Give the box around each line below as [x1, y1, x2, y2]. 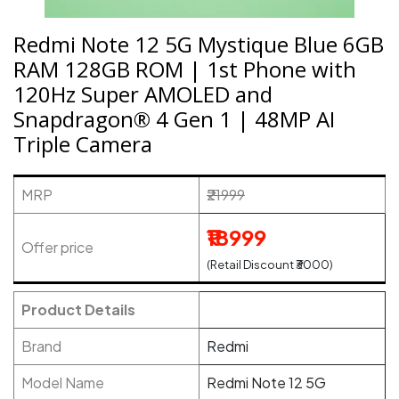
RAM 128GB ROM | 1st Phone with [13, 54, 356, 84]
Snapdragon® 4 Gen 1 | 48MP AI [13, 104, 335, 134]
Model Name [21, 373, 104, 392]
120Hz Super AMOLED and [13, 79, 273, 109]
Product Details [21, 300, 135, 319]
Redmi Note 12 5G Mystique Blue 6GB [13, 29, 384, 59]
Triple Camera [13, 129, 152, 159]
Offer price [21, 238, 94, 256]
